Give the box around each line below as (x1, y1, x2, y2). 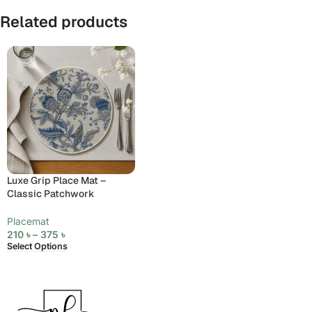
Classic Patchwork (7, 187, 95, 200)
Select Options (7, 240, 68, 251)
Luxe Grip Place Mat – (7, 173, 106, 187)
